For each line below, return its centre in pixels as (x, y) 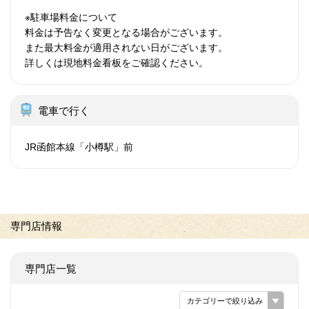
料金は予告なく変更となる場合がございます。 (126, 32)
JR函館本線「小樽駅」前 (79, 147)
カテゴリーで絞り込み (225, 300)
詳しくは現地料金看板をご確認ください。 (117, 62)
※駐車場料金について (71, 17)
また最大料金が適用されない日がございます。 (126, 47)
